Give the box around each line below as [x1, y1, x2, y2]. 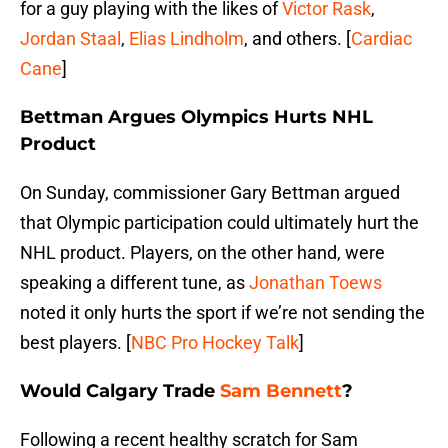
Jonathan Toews [249, 272, 382, 294]
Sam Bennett [220, 380, 342, 403]
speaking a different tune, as [20, 272, 249, 294]
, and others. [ [244, 28, 351, 50]
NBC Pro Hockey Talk [131, 332, 299, 354]
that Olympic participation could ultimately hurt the [20, 212, 419, 234]
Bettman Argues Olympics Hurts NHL [20, 106, 373, 129]
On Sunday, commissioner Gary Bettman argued [20, 182, 400, 204]
